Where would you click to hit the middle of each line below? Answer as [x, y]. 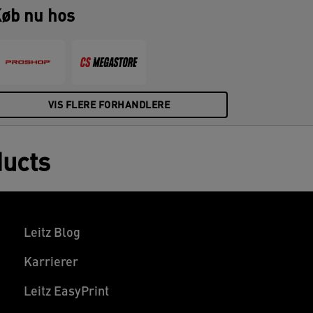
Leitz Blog [52, 233]
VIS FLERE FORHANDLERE [109, 105]
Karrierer [51, 263]
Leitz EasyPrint [66, 292]
